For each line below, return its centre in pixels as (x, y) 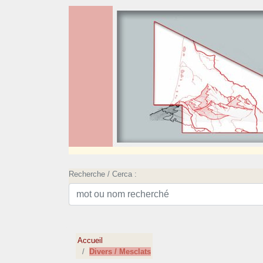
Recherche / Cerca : (103, 174)
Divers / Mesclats (120, 252)
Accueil (90, 241)
